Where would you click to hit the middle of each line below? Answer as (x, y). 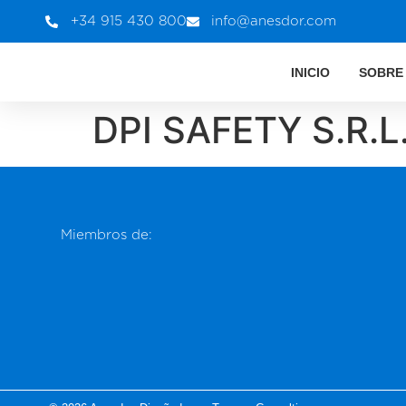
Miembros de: (107, 234)
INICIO (310, 72)
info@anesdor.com (274, 21)
